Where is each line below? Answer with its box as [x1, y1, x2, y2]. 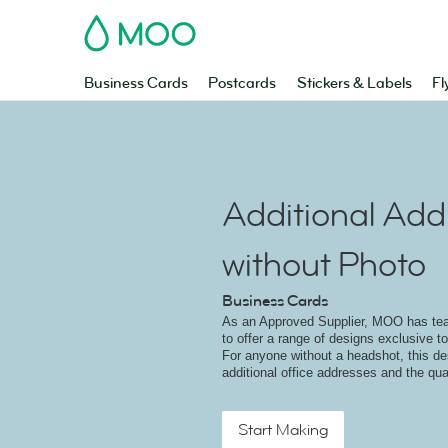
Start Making [238, 419, 328, 441]
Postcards [208, 74, 277, 93]
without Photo [222, 243, 426, 287]
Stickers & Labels [296, 74, 412, 93]
